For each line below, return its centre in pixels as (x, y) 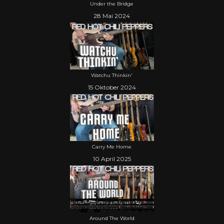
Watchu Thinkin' (112, 75)
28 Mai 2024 (112, 15)
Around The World (112, 218)
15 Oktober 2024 (112, 87)
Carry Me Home (112, 146)
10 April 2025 (112, 158)
